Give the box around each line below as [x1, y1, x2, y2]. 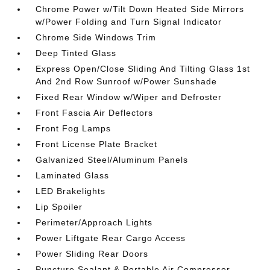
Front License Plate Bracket [36, 139, 158, 149]
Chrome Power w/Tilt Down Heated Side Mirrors [36, 4, 245, 14]
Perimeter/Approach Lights [36, 217, 153, 227]
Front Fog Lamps [36, 123, 111, 133]
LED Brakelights [36, 186, 106, 196]
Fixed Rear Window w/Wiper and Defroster [36, 92, 222, 102]
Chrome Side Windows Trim [36, 32, 157, 42]
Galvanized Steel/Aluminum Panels [36, 154, 189, 165]
